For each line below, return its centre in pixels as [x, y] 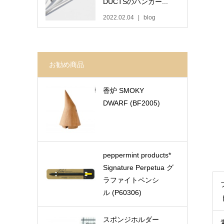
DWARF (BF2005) [131, 103]
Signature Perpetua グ [138, 167]
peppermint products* [137, 155]
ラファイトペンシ [131, 180]
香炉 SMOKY [123, 90]
